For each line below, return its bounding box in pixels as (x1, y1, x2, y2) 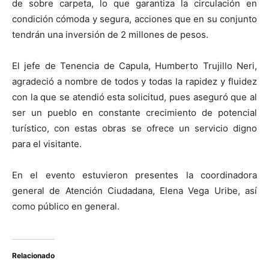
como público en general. (12, 200, 119, 212)
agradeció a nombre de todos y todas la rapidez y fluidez (12, 75, 257, 87)
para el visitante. (12, 138, 82, 150)
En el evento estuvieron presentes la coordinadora (12, 169, 257, 181)
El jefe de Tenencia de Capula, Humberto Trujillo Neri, (12, 59, 257, 71)
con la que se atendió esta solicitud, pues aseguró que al (12, 91, 257, 103)
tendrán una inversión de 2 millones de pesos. (12, 28, 208, 40)
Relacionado (12, 250, 55, 260)
